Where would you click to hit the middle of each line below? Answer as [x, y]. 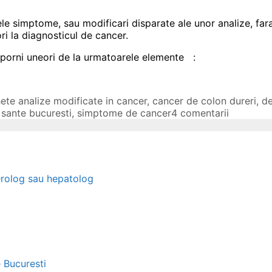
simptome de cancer [124, 113]
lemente [167, 57]
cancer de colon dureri [204, 100]
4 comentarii [200, 113]
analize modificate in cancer [83, 100]
